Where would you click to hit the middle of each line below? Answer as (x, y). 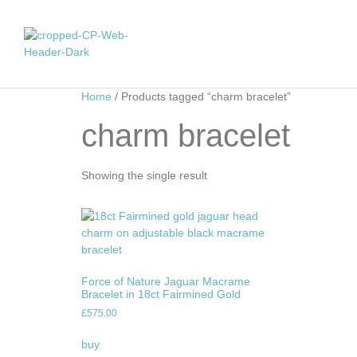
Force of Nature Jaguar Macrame (166, 281)
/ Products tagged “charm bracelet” (201, 96)
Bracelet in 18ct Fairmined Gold (161, 294)
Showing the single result (144, 175)
